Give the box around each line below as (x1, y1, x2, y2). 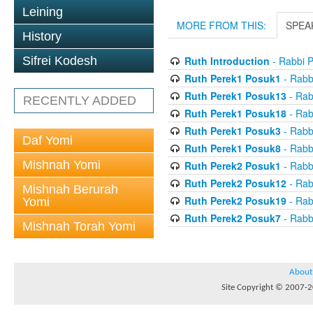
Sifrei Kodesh (22, 54, 97, 68)
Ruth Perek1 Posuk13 (184, 88, 286, 103)
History (22, 29, 61, 43)
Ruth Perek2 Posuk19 (184, 193, 286, 208)
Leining (22, 5, 63, 19)
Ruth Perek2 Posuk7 (184, 210, 281, 225)
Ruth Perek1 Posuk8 (184, 140, 281, 155)
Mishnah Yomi (22, 158, 101, 172)
